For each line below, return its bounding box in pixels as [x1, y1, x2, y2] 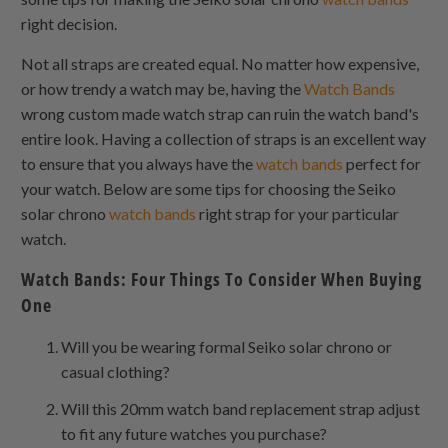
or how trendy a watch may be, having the [21, 78, 305, 98]
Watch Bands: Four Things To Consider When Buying [21, 266, 423, 291]
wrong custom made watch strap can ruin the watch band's [21, 103, 420, 123]
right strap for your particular [196, 203, 400, 223]
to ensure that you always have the [21, 153, 257, 173]
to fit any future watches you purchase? [61, 423, 331, 443]
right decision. [21, 13, 118, 33]
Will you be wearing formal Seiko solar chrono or [61, 336, 393, 356]
